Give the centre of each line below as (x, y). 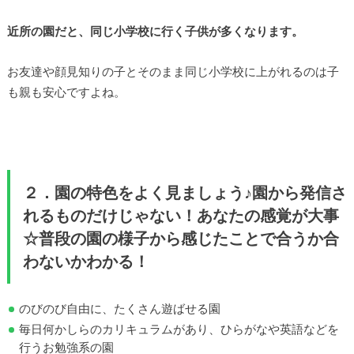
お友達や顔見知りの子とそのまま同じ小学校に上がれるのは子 (173, 71)
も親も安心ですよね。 (66, 91)
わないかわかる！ (86, 261)
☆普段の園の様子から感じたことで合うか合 (181, 238)
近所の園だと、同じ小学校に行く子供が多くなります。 (155, 31)
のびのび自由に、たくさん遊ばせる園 (120, 309)
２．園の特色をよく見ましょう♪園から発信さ (185, 192)
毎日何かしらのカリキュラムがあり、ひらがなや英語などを (179, 329)
